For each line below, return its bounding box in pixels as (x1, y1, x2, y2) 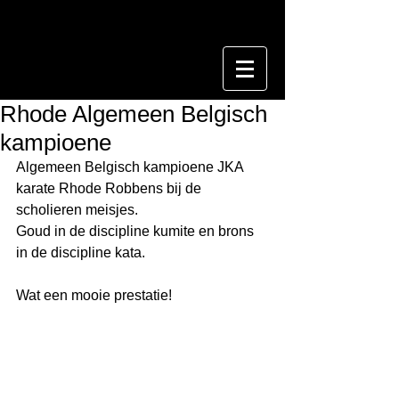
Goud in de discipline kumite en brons (16, 224, 257, 239)
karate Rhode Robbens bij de (16, 181, 205, 196)
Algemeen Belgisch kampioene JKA (16, 159, 247, 175)
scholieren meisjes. (16, 202, 142, 217)
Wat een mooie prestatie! (16, 288, 172, 303)
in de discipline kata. (16, 245, 149, 260)
